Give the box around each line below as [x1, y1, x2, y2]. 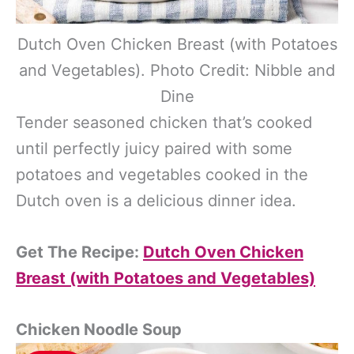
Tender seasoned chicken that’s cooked [16, 113, 312, 133]
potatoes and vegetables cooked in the [16, 165, 308, 185]
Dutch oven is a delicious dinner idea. [16, 191, 296, 211]
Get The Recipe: [16, 243, 143, 262]
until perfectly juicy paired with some [16, 139, 292, 159]
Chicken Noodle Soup [16, 320, 182, 340]
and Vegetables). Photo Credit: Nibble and [19, 61, 335, 81]
